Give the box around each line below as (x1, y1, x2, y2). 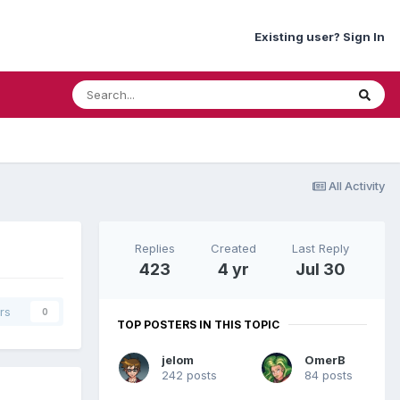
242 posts (162, 367, 217, 382)
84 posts (304, 367, 353, 382)
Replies (135, 240, 175, 255)
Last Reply (292, 240, 349, 255)
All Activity (329, 178, 385, 193)
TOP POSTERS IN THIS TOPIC (117, 317, 279, 331)
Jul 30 (296, 259, 346, 279)
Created (211, 240, 256, 255)
